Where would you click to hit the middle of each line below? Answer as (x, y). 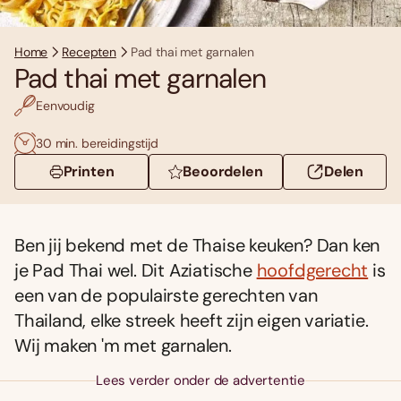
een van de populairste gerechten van (166, 296)
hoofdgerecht (312, 271)
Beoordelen (223, 172)
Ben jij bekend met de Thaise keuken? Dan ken (197, 246)
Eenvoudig (65, 105)
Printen (89, 172)
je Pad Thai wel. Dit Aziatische (136, 271)
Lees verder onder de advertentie (200, 381)
